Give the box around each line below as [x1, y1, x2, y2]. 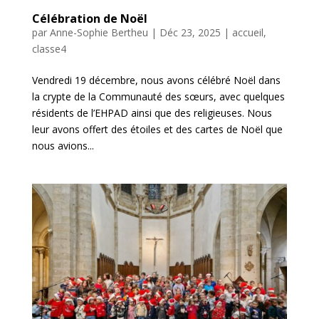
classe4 [31, 41, 66, 56]
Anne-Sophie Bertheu [49, 25, 148, 39]
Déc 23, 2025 [159, 25, 221, 39]
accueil [231, 25, 263, 39]
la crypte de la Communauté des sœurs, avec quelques [31, 89, 285, 103]
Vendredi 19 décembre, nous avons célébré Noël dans [31, 73, 281, 87]
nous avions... [31, 138, 94, 152]
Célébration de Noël [31, 10, 147, 26]
